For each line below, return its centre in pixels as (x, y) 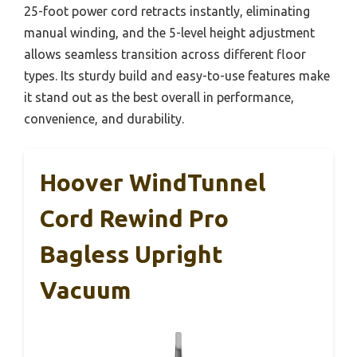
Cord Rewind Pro (134, 218)
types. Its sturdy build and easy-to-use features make (177, 75)
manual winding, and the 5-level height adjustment (169, 32)
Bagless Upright (131, 254)
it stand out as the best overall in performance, (159, 97)
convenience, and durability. (104, 118)
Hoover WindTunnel (153, 182)
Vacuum (85, 290)
